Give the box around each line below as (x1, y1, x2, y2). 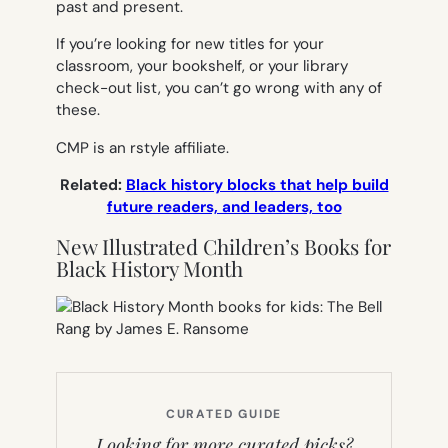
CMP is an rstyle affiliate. (56, 137, 229, 158)
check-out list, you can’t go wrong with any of (56, 78, 382, 99)
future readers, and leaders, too (106, 196, 342, 217)
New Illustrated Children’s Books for (56, 232, 391, 261)
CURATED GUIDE (165, 406, 283, 423)
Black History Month (56, 254, 243, 283)
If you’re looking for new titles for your (56, 34, 324, 55)
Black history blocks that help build (125, 174, 389, 195)
